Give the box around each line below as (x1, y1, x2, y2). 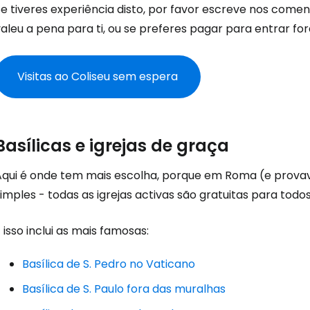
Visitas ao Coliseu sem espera (17, 69, 178, 84)
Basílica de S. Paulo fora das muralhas (22, 281, 226, 297)
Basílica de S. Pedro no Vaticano (22, 256, 195, 272)
